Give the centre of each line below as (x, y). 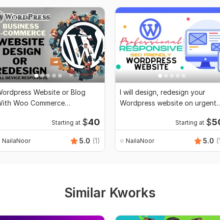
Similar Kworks (110, 193)
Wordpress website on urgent (168, 103)
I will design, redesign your (163, 92)
